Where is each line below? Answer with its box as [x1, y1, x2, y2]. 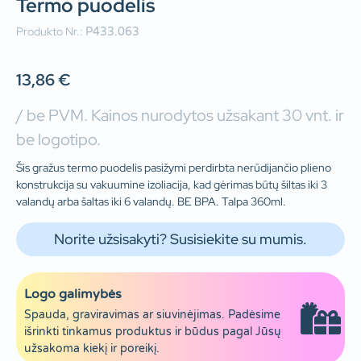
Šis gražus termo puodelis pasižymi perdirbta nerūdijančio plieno [16, 160, 331, 176]
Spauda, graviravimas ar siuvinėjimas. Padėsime [24, 307, 280, 322]
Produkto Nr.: [16, 23, 85, 39]
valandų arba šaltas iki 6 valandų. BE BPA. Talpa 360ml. [16, 194, 286, 210]
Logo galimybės [24, 285, 122, 302]
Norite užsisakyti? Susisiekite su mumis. [54, 229, 307, 248]
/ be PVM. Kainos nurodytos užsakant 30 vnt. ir [16, 105, 344, 127]
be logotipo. [16, 129, 101, 151]
